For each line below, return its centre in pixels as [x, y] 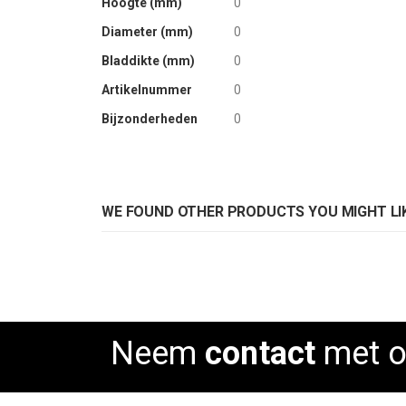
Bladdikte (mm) [148, 60]
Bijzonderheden [150, 118]
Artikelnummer [147, 89]
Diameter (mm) [147, 31]
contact [260, 353]
